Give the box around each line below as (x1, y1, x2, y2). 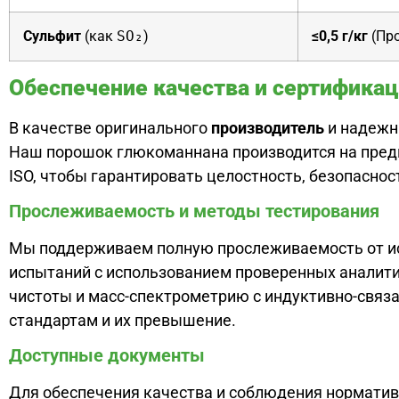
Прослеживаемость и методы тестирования (9, 200, 379, 223)
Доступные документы (9, 345, 205, 367)
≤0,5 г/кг (312, 27, 368, 45)
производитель (211, 118, 324, 137)
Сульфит (23, 27, 81, 45)
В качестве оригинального (9, 118, 211, 137)
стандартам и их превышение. (9, 311, 236, 330)
